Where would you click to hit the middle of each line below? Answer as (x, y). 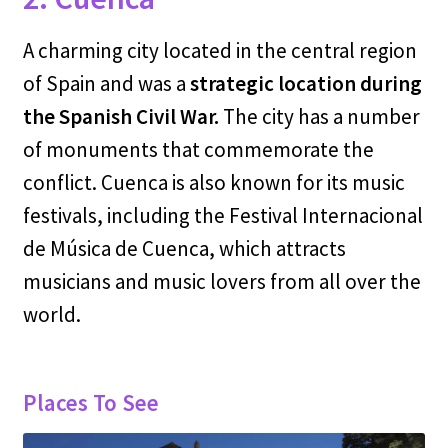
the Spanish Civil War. (122, 117)
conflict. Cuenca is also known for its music (213, 183)
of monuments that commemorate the (198, 150)
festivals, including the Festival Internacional (222, 216)
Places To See (90, 402)
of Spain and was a (106, 84)
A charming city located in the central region (219, 51)
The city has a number (321, 117)
